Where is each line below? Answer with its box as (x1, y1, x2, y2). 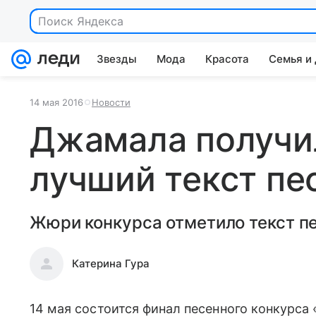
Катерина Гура (72, 257, 150, 270)
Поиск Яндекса (38, 14, 123, 28)
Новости (92, 97, 130, 108)
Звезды (97, 52, 137, 66)
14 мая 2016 (30, 97, 83, 108)
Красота (205, 52, 249, 66)
